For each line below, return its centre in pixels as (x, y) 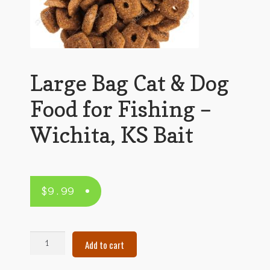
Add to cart (104, 244)
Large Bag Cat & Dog (129, 83)
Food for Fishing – (121, 108)
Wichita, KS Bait (111, 134)
